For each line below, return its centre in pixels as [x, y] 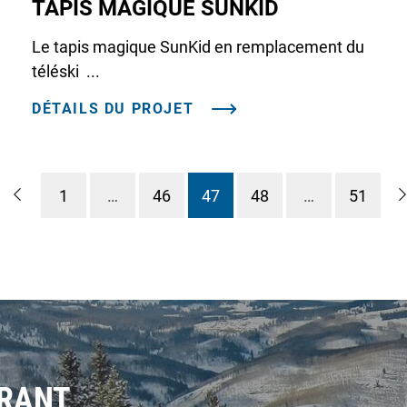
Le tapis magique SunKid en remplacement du [198, 46]
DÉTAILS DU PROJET [113, 108]
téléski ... [66, 71]
